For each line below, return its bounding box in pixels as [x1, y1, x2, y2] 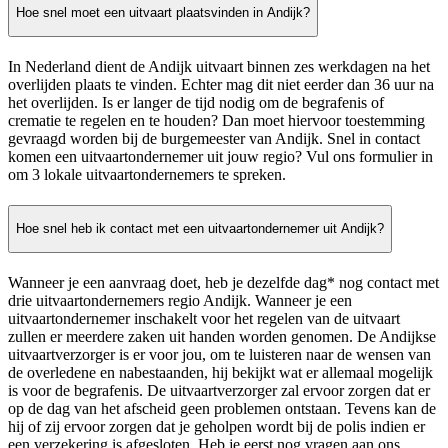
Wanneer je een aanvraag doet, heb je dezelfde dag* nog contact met [8, 274, 439, 292]
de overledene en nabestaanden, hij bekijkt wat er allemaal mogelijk [8, 364, 433, 382]
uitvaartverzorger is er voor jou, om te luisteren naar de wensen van [8, 346, 431, 364]
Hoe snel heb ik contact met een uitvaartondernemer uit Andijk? [16, 221, 384, 237]
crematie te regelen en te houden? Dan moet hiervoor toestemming [8, 111, 425, 129]
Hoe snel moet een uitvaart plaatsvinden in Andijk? [16, 5, 310, 21]
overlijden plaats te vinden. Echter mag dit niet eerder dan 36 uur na [8, 75, 434, 93]
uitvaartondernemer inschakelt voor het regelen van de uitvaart [8, 310, 400, 328]
